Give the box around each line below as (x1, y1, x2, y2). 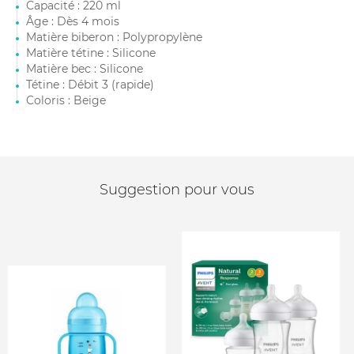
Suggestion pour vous (100, 181, 254, 198)
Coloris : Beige (26, 93, 106, 107)
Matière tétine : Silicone (26, 46, 156, 60)
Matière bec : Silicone (26, 62, 143, 76)
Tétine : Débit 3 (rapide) (26, 77, 154, 92)
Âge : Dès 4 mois (26, 14, 119, 28)
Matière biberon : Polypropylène (26, 30, 202, 44)
